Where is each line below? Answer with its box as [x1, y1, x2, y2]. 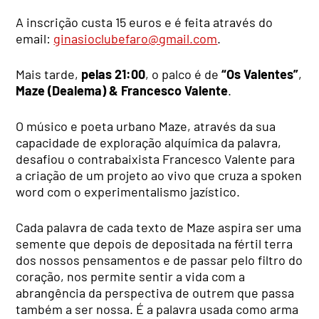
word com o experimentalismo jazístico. [16, 183, 241, 199]
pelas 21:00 [81, 66, 146, 82]
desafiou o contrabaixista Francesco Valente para [16, 150, 296, 167]
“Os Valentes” [221, 66, 299, 82]
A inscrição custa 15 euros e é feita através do [16, 14, 273, 30]
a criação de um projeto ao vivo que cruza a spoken [16, 167, 303, 183]
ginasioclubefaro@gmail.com [53, 30, 218, 46]
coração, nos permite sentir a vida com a [16, 268, 246, 284]
